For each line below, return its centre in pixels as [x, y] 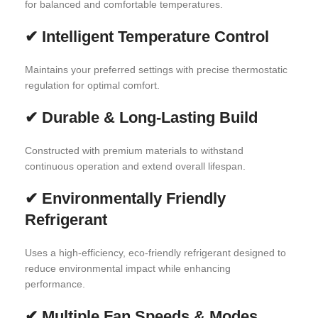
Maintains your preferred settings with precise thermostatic [156, 70]
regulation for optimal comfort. [92, 85]
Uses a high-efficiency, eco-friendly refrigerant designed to [155, 253]
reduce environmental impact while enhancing [128, 268]
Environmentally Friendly [134, 198]
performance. [55, 284]
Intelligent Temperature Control [155, 37]
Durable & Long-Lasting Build [150, 117]
